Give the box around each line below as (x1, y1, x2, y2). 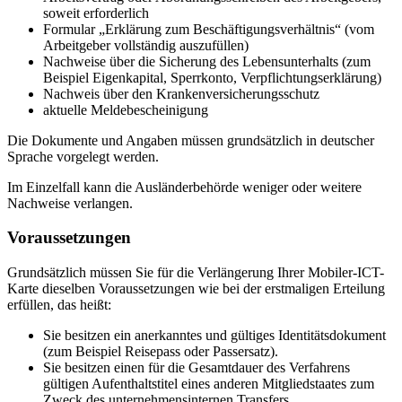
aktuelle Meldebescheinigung (43, 101, 208, 118)
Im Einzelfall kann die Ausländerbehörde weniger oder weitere (7, 179, 362, 195)
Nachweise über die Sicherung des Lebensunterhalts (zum (43, 53, 371, 69)
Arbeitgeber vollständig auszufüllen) (43, 37, 249, 53)
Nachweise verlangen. (7, 195, 133, 211)
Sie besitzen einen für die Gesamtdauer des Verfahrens (43, 360, 350, 376)
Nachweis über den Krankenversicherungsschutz (43, 85, 319, 101)
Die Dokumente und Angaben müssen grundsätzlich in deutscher (7, 132, 374, 148)
